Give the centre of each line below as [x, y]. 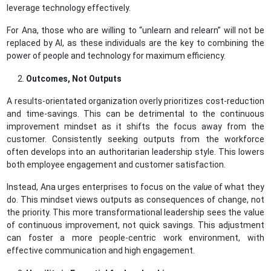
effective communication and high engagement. [101, 250]
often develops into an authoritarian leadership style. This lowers [135, 152]
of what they [238, 187]
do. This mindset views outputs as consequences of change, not [135, 199]
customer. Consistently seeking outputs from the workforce [135, 139]
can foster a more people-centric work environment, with [135, 237]
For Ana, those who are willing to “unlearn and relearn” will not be [135, 30]
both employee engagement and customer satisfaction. [116, 164]
